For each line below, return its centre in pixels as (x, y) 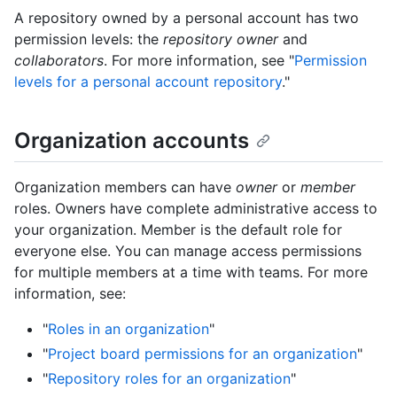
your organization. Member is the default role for (178, 229)
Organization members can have (125, 187)
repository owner (221, 39)
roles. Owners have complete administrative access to (196, 208)
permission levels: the (89, 39)
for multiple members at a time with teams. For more (191, 272)
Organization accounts (132, 141)
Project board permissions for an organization (202, 353)
